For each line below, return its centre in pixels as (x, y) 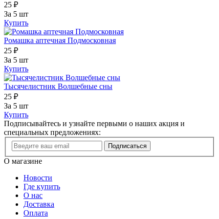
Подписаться (127, 146)
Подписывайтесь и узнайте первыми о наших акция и (94, 124)
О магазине (23, 161)
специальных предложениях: (52, 132)
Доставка (39, 204)
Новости (38, 177)
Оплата (36, 213)
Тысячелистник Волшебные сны (58, 87)
